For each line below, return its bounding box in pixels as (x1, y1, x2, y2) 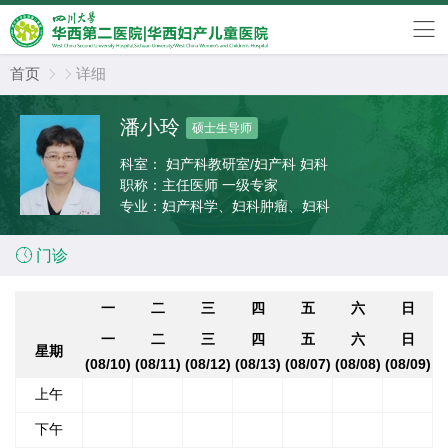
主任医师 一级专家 (162, 177, 282, 193)
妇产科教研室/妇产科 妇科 (300, 156, 332, 172)
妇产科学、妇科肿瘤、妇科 (162, 198, 330, 214)
